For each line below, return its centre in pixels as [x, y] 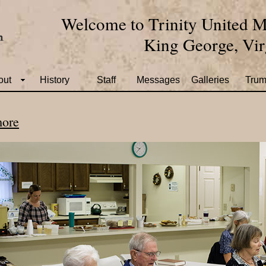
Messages [158, 80]
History [54, 80]
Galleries [210, 80]
